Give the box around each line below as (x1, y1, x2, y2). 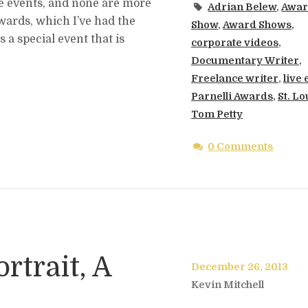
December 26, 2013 (190, 261, 288, 272)
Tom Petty (190, 108, 243, 120)
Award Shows (222, 19, 291, 30)
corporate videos (190, 36, 278, 48)
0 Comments (208, 141, 274, 153)
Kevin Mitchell (190, 278, 264, 290)
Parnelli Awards (190, 90, 273, 102)
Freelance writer (190, 72, 278, 84)
